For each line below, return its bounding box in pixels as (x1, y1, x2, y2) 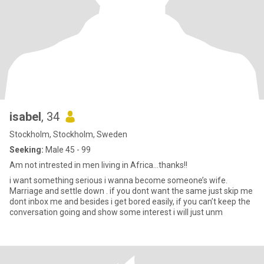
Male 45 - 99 (44, 145, 91, 154)
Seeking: (9, 145, 44, 154)
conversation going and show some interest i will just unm (9, 207, 223, 217)
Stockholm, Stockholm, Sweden (9, 130, 127, 139)
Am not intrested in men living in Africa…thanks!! (9, 160, 187, 170)
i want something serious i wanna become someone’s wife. (9, 176, 227, 185)
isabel (9, 110, 41, 124)
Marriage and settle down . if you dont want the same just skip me (9, 186, 253, 196)
